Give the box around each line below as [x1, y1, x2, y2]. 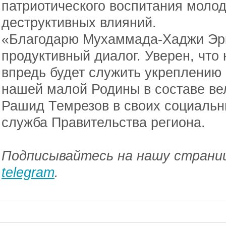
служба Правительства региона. [2, 115, 205, 130]
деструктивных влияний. [2, 15, 156, 30]
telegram [2, 164, 54, 180]
